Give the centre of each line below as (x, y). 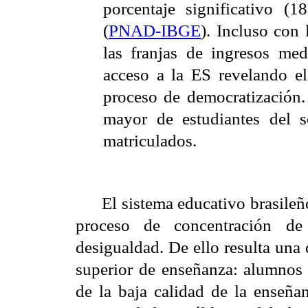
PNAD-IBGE (155, 30)
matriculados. (150, 140)
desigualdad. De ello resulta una (190, 247)
